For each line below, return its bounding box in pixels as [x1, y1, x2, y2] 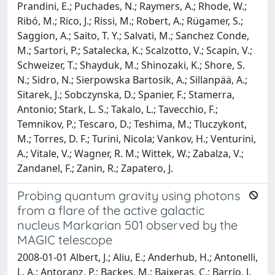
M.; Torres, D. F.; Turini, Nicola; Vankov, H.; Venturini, [17, 131, 256, 145]
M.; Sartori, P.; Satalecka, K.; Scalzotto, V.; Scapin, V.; [17, 43, 252, 57]
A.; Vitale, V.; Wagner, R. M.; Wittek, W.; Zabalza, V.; [17, 146, 244, 160]
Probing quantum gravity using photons [17, 187, 240, 203]
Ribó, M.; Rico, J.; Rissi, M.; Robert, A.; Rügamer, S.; [17, 14, 243, 28]
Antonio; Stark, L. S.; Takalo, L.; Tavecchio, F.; [17, 102, 218, 116]
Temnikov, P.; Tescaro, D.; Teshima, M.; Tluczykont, [17, 117, 247, 131]
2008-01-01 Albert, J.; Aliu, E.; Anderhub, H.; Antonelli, [17, 250, 258, 264]
